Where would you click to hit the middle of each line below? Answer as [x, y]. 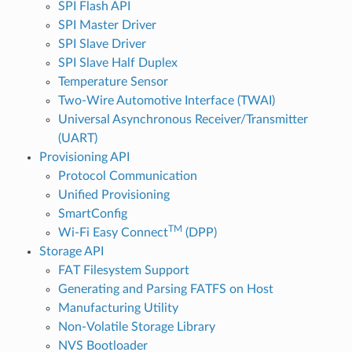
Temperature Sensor [113, 81]
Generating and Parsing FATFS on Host [165, 289]
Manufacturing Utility [118, 308]
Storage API [71, 251]
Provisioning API [84, 157]
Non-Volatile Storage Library [136, 326]
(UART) [77, 138]
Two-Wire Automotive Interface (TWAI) [166, 100]
